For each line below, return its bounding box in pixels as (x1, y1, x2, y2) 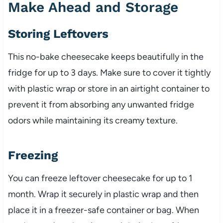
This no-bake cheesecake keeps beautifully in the (7, 51, 204, 62)
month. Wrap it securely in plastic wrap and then (7, 188, 199, 200)
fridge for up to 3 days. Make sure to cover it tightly (7, 67, 211, 78)
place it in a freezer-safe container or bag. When (7, 204, 199, 216)
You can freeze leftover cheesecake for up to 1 (7, 172, 192, 184)
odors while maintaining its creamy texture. (7, 114, 178, 126)
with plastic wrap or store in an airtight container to (7, 83, 210, 94)
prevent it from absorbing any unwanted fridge (7, 99, 194, 110)
